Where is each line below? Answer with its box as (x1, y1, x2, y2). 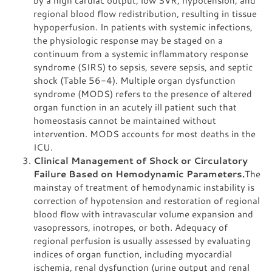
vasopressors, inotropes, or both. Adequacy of (33, 221, 228, 233)
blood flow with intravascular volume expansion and (33, 208, 253, 220)
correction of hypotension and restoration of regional (33, 194, 260, 206)
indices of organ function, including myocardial (33, 248, 232, 260)
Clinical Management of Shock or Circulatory (33, 154, 248, 166)
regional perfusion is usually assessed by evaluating (33, 234, 251, 246)
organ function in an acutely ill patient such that (33, 101, 237, 113)
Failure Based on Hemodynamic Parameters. (33, 168, 245, 180)
